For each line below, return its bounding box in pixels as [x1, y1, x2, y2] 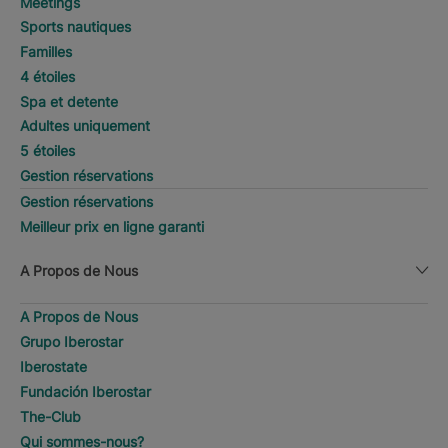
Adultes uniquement [20, 117, 150, 134]
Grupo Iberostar [20, 333, 123, 350]
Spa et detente [20, 93, 118, 110]
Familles [20, 43, 72, 60]
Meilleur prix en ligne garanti [20, 218, 204, 235]
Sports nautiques [20, 18, 131, 35]
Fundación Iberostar [20, 383, 151, 400]
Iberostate [20, 358, 87, 375]
